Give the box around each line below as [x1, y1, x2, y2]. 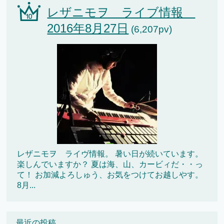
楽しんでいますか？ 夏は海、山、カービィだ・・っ [17, 160, 203, 169]
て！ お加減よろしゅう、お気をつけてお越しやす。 [17, 170, 203, 179]
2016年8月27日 [47, 21, 129, 35]
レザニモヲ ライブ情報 [47, 5, 195, 19]
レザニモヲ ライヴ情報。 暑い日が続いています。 [17, 149, 203, 158]
